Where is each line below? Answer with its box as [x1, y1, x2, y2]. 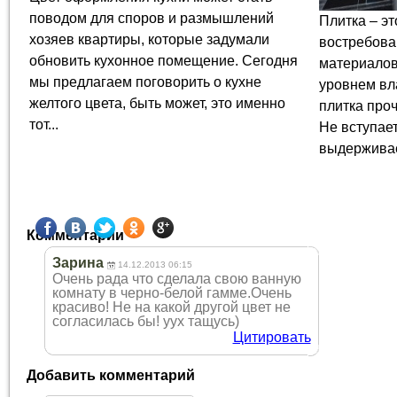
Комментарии [27, 228, 124, 244]
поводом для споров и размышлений [29, 11, 274, 27]
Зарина [52, 255, 104, 271]
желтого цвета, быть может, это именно [29, 96, 285, 112]
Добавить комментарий [27, 368, 195, 384]
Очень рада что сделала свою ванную [52, 271, 301, 287]
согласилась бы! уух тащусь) [52, 314, 239, 330]
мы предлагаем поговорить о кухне [29, 74, 261, 90]
